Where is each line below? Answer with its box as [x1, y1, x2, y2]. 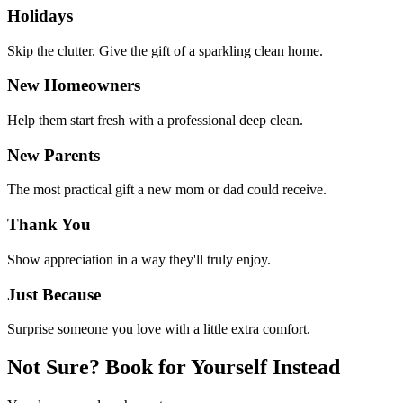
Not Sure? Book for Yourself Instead [7, 355, 340, 380]
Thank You [7, 215, 91, 235]
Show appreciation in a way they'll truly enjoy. [7, 251, 271, 267]
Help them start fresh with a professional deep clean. [7, 112, 303, 129]
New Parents [7, 145, 100, 165]
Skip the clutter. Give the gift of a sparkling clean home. [7, 42, 323, 58]
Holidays [7, 5, 73, 25]
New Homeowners [7, 76, 140, 95]
